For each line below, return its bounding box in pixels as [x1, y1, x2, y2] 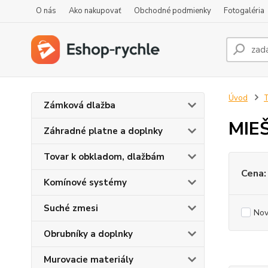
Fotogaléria [224, 5, 264, 16]
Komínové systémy [44, 176, 127, 188]
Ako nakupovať [69, 5, 121, 16]
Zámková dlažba [44, 99, 115, 111]
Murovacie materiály [44, 254, 133, 266]
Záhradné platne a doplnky [44, 125, 163, 137]
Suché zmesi [44, 202, 98, 214]
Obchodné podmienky [134, 5, 211, 16]
